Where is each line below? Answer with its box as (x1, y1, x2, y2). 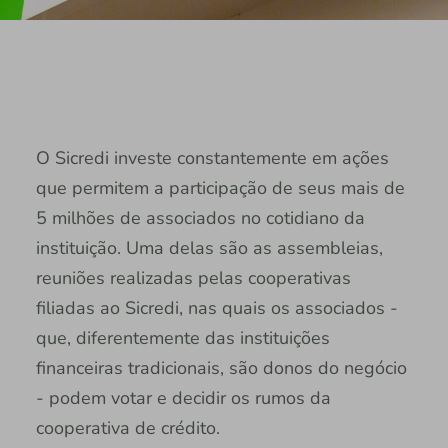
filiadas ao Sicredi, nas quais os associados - (35, 295, 398, 320)
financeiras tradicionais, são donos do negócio (35, 355, 407, 380)
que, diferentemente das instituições (35, 325, 330, 350)
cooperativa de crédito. (35, 415, 220, 440)
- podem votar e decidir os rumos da (35, 385, 331, 410)
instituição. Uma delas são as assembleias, (35, 235, 383, 260)
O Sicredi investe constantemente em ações (35, 145, 389, 170)
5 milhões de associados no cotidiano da (35, 205, 365, 230)
